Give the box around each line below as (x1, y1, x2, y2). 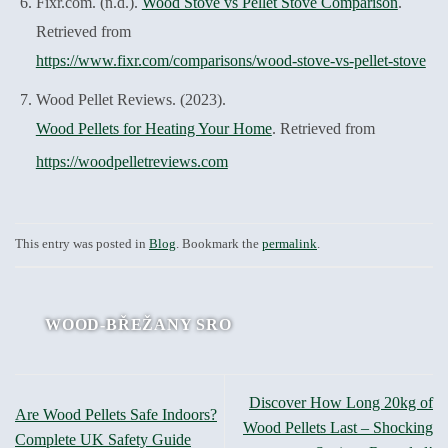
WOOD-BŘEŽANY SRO (45, 315, 232, 333)
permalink (262, 237, 317, 251)
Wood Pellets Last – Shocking (243, 418, 433, 436)
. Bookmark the (176, 237, 262, 251)
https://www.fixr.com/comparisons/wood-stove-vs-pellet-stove (35, 52, 426, 70)
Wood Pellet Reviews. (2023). (35, 90, 230, 108)
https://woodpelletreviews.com (35, 152, 228, 170)
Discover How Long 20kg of (249, 393, 433, 411)
